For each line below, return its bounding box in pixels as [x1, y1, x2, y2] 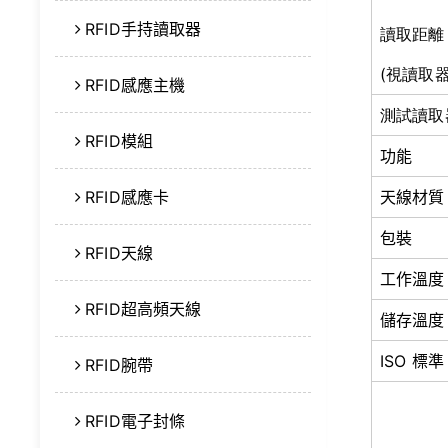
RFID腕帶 [85, 355, 154, 375]
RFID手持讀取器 [85, 19, 202, 39]
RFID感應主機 [85, 75, 186, 95]
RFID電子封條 [85, 411, 186, 431]
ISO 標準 [380, 351, 444, 371]
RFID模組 [85, 131, 154, 151]
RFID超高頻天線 [85, 299, 202, 319]
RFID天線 [85, 243, 154, 263]
